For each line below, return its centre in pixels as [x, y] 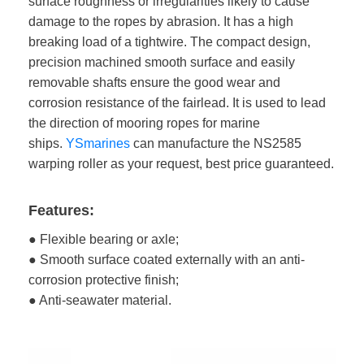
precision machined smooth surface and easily [162, 63]
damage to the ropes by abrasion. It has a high [161, 22]
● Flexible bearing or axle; [104, 240]
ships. [47, 144]
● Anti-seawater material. [100, 301]
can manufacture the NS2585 [216, 144]
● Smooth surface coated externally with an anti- [167, 260]
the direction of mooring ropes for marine [144, 123]
